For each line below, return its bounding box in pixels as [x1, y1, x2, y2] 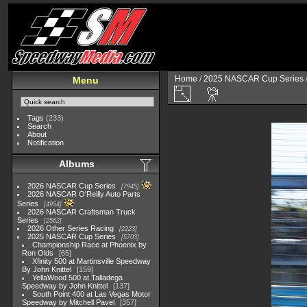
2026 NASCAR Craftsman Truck [27, 208, 136, 216]
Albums [59, 158, 95, 169]
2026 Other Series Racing [27, 224, 114, 232]
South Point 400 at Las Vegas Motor [32, 290, 151, 298]
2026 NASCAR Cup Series [27, 182, 116, 190]
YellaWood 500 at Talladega [32, 273, 123, 282]
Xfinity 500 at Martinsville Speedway [32, 257, 151, 265]
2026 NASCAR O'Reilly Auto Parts [27, 190, 141, 198]
